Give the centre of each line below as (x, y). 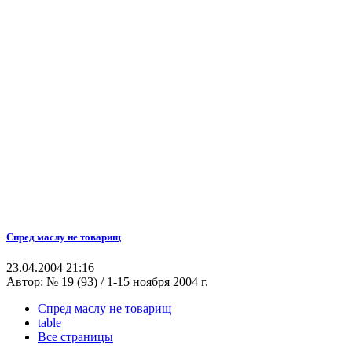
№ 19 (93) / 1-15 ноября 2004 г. (127, 282)
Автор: (26, 282)
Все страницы (75, 337)
